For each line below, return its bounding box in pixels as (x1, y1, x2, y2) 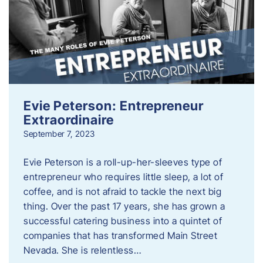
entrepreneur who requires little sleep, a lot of (23, 170, 223, 183)
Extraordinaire (23, 111, 114, 127)
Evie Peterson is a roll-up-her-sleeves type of (23, 156, 222, 168)
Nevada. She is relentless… (23, 244, 141, 256)
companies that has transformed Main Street (23, 229, 217, 241)
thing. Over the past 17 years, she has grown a (23, 200, 225, 212)
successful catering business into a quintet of (23, 214, 222, 227)
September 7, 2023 (23, 128, 95, 139)
